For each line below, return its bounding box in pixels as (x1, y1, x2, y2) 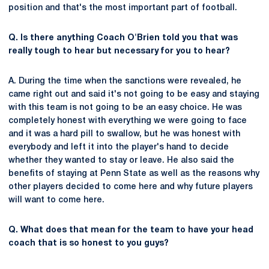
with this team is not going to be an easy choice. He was (8, 104, 242, 112)
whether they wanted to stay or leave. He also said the (8, 157, 234, 165)
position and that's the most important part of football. (8, 4, 237, 12)
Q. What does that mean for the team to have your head (8, 226, 253, 234)
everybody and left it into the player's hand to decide (8, 144, 229, 151)
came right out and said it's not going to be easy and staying (8, 91, 259, 98)
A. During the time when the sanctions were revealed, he (8, 77, 241, 85)
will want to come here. (8, 196, 104, 204)
